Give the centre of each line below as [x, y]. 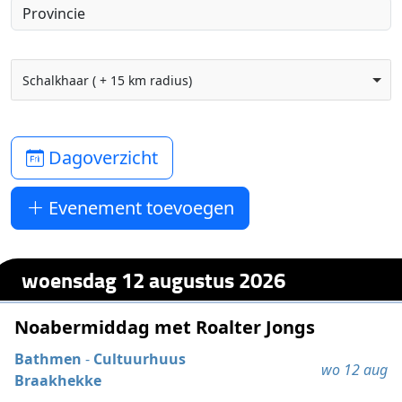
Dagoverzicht [101, 157]
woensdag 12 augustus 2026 [154, 279]
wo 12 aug [354, 370]
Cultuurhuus [140, 359]
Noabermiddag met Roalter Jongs [165, 328]
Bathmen [48, 359]
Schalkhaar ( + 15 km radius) [107, 80]
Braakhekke [58, 381]
